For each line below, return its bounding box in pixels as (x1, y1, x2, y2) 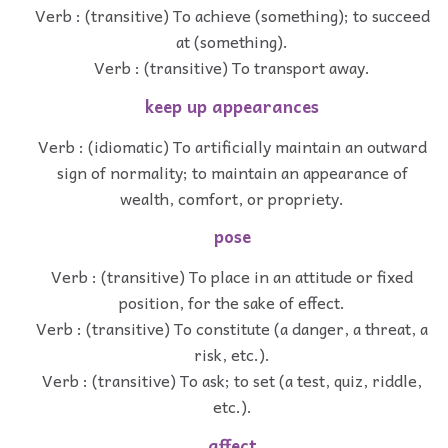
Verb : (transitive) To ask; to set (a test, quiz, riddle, (42, 367, 422, 394)
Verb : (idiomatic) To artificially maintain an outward (37, 132, 427, 159)
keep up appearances (145, 92, 319, 120)
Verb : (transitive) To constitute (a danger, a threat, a (36, 315, 428, 342)
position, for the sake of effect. (119, 289, 345, 316)
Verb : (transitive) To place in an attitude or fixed (51, 263, 413, 290)
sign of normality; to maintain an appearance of (56, 158, 408, 185)
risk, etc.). (194, 341, 270, 368)
